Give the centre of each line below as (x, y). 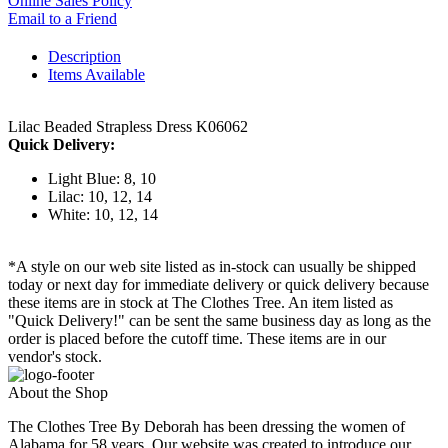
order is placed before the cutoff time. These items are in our (197, 339)
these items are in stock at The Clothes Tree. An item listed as (200, 303)
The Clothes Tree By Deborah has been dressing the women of (206, 427)
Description (84, 57)
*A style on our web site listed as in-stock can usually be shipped (212, 267)
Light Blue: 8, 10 (102, 179)
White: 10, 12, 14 (103, 215)
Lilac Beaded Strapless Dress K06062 (128, 127)
